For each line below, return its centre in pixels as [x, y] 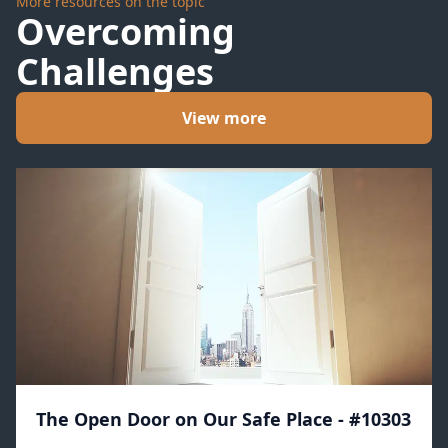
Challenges [115, 71]
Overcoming [125, 31]
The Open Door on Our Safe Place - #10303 [223, 419]
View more [224, 118]
